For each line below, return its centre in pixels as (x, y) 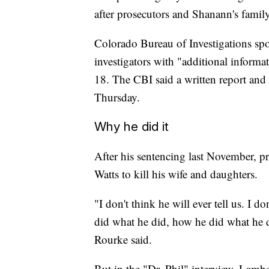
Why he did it (131, 127)
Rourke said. (123, 240)
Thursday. (117, 97)
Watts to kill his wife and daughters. (176, 174)
